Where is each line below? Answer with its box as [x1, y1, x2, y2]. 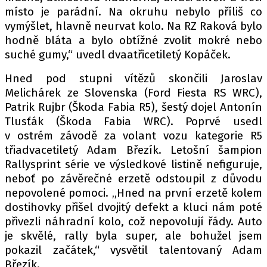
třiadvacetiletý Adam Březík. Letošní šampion [5, 143, 262, 157]
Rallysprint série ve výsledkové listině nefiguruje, [5, 157, 262, 171]
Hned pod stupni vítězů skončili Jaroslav [5, 72, 262, 85]
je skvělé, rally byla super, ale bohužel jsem [5, 229, 262, 243]
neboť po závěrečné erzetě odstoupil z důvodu [5, 172, 262, 185]
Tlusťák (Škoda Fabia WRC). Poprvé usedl [5, 114, 262, 128]
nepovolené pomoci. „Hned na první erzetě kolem [5, 186, 262, 200]
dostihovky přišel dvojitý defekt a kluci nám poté [5, 200, 262, 214]
